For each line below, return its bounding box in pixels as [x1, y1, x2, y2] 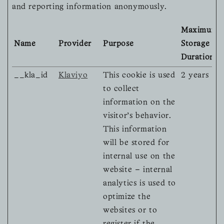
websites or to [103, 207, 157, 214]
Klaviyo [58, 72, 88, 79]
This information [103, 126, 167, 133]
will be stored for [103, 139, 169, 147]
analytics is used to [103, 180, 176, 187]
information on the [103, 99, 175, 106]
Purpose [103, 40, 134, 48]
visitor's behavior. [103, 112, 171, 120]
